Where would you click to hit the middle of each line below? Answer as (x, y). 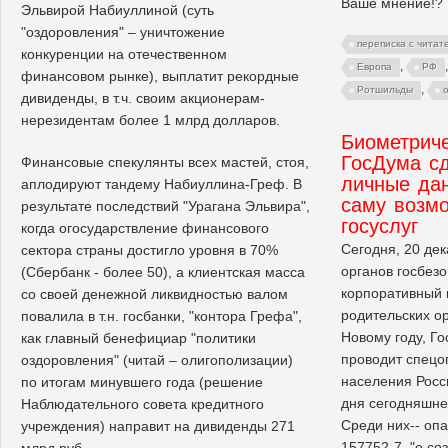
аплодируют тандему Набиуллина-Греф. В (161, 183)
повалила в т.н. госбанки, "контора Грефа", (161, 315)
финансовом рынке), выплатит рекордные (160, 75)
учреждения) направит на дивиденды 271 (158, 425)
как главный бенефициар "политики (138, 337)
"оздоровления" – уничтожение (123, 31)
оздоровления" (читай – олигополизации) (157, 359)
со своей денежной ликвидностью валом (154, 293)
